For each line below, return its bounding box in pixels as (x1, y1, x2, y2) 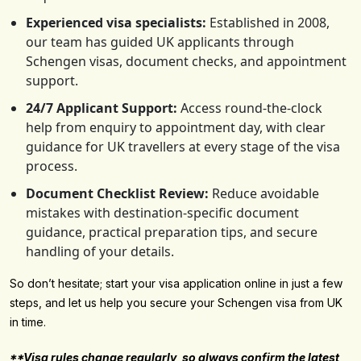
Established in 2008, (206, 14, 330, 32)
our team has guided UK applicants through (26, 33, 294, 52)
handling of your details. (26, 243, 174, 261)
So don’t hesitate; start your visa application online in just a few (10, 276, 342, 291)
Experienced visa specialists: (26, 14, 206, 32)
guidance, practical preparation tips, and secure (26, 223, 317, 242)
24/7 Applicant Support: (26, 99, 177, 118)
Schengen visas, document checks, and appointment (26, 52, 346, 71)
